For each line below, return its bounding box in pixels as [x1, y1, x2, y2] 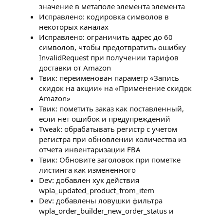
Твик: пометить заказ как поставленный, [39, 103, 184, 113]
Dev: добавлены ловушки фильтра [39, 195, 163, 205]
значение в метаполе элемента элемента [39, 1, 185, 11]
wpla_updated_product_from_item [39, 185, 154, 195]
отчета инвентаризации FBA [39, 144, 141, 154]
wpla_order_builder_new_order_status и [39, 205, 174, 216]
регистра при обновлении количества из [39, 134, 186, 144]
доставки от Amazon [39, 62, 111, 73]
